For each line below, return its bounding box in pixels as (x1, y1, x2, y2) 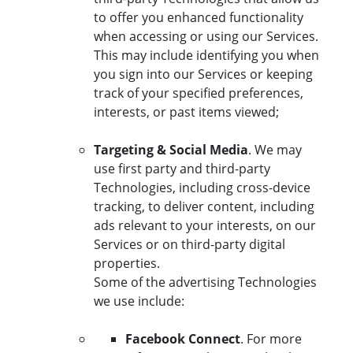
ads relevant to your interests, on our (94, 217, 316, 235)
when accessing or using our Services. (94, 28, 318, 46)
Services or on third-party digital (94, 236, 285, 254)
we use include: (94, 292, 184, 310)
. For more (240, 330, 302, 348)
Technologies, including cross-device (94, 179, 310, 197)
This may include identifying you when (94, 46, 319, 65)
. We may (248, 141, 302, 159)
